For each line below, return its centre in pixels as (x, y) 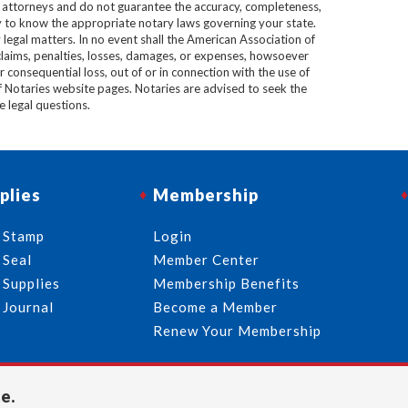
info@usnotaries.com (311, 395)
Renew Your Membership (237, 331)
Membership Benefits (226, 283)
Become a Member (215, 307)
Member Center (206, 260)
